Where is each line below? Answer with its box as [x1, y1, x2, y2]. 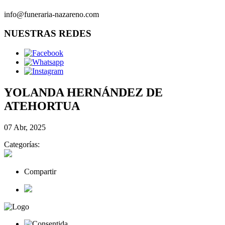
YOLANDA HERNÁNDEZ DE [4, 86, 163, 99]
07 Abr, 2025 [4, 123, 46, 132]
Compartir [24, 167, 56, 176]
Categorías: [4, 140, 40, 149]
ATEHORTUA [4, 99, 80, 113]
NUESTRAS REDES [4, 28, 91, 39]
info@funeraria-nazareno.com [4, 10, 99, 19]
